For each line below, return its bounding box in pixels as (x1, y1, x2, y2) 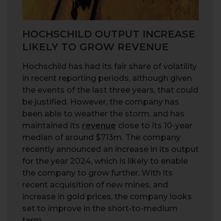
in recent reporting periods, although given (22, 74, 192, 83)
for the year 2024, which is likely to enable (22, 156, 188, 166)
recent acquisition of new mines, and (22, 180, 168, 190)
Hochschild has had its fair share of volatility (22, 62, 197, 72)
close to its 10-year (116, 121, 192, 131)
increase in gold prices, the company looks (22, 192, 192, 202)
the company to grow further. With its (22, 168, 173, 178)
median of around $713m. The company (22, 133, 181, 143)
